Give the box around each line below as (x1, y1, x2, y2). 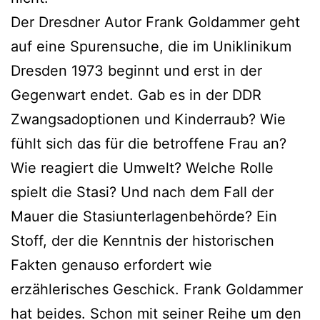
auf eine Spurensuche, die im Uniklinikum (11, 37, 291, 55)
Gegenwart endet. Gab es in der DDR (11, 86, 261, 104)
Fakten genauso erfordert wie (11, 256, 212, 274)
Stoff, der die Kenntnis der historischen (11, 231, 274, 249)
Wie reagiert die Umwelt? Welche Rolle (11, 159, 274, 176)
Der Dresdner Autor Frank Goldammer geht (11, 13, 300, 31)
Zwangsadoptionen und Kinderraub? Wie (11, 110, 286, 128)
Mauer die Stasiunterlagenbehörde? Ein (11, 207, 277, 225)
